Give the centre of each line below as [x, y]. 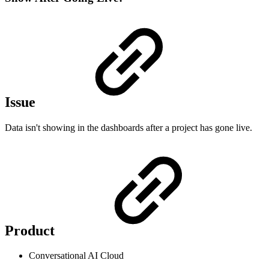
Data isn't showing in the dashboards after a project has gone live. [128, 127]
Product [32, 230]
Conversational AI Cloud [76, 256]
